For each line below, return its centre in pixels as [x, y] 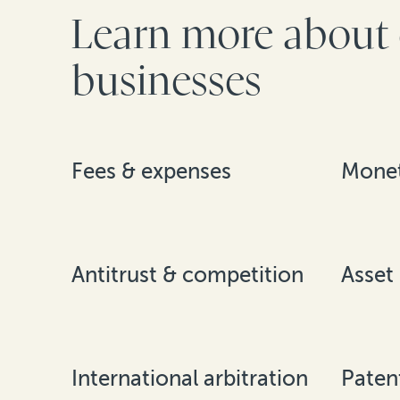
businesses [167, 82]
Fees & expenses [151, 171]
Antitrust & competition [187, 275]
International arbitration [190, 378]
